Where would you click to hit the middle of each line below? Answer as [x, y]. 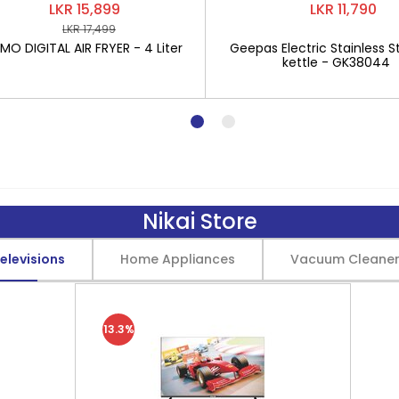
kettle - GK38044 [336, 62]
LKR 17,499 [89, 29]
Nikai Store [199, 221]
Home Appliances [178, 259]
